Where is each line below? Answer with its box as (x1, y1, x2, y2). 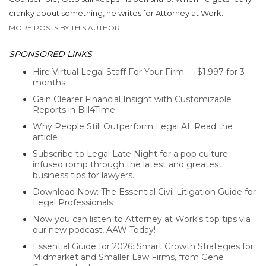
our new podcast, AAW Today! (33, 224, 156, 235)
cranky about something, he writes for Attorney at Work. (9, 8, 223, 18)
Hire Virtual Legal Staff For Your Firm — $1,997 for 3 (33, 66, 245, 77)
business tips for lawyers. (33, 169, 134, 180)
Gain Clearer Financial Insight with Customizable (33, 93, 232, 104)
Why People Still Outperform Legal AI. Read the (33, 121, 233, 132)
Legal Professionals (33, 197, 113, 208)
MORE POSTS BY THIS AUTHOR (9, 23, 120, 32)
